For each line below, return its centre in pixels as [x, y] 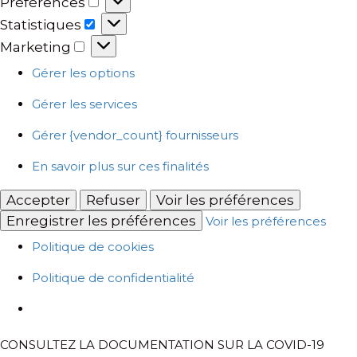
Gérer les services [84, 104]
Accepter [38, 200]
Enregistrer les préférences [101, 220]
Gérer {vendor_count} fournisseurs [135, 135]
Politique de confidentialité [113, 277]
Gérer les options [83, 73]
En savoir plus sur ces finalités [120, 166]
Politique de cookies [93, 246]
